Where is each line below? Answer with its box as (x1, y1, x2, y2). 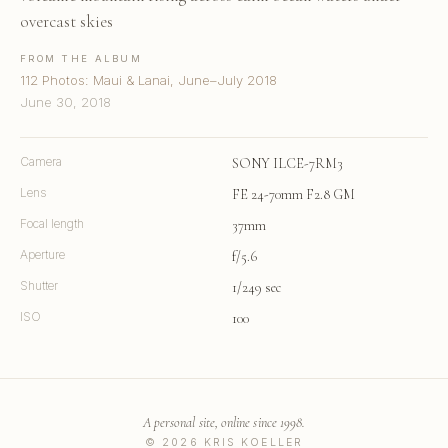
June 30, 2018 (20, 93, 111, 110)
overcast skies (20, 10, 113, 32)
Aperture (20, 246, 65, 262)
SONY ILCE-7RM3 (232, 154, 343, 172)
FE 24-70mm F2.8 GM (232, 185, 355, 203)
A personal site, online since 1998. (142, 413, 306, 431)
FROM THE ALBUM (20, 52, 142, 64)
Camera (20, 153, 62, 169)
